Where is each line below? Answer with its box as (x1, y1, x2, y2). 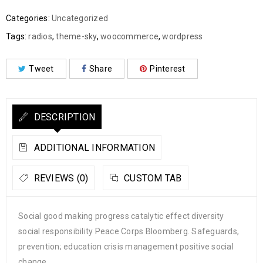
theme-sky (56, 32, 97, 42)
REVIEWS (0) (31, 173, 89, 184)
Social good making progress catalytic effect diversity (18, 211, 224, 221)
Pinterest (150, 64, 186, 74)
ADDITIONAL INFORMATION (31, 142, 155, 154)
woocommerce (100, 32, 159, 42)
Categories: (6, 14, 50, 23)
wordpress (162, 32, 203, 42)
